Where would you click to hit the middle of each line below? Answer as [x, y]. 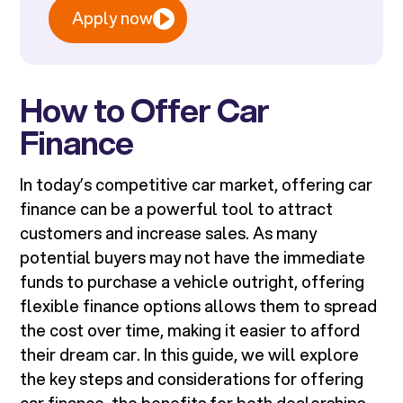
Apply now [113, 18]
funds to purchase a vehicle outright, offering [193, 282]
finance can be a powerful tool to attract [177, 209]
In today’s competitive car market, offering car [197, 185]
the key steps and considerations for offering [192, 379]
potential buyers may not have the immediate [193, 258]
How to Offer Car [145, 110]
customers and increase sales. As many [169, 233]
